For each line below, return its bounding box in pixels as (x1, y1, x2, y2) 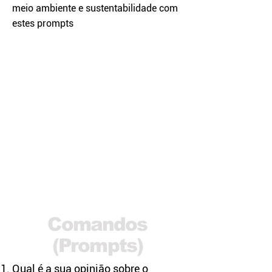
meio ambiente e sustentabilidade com (12, 2, 178, 14)
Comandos (47, 214, 148, 235)
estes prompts (12, 18, 73, 29)
